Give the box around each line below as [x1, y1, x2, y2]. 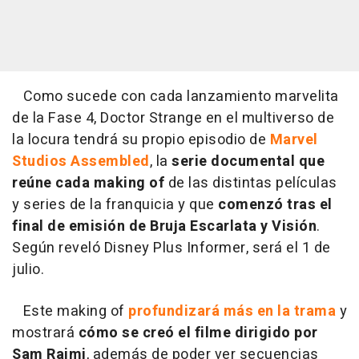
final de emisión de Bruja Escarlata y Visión [12, 216, 317, 238]
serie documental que [171, 151, 325, 173]
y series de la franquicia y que [12, 194, 218, 216]
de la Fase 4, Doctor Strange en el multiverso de [12, 107, 334, 130]
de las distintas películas [167, 172, 337, 195]
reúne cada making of [12, 172, 168, 195]
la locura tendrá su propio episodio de [12, 129, 270, 151]
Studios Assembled [12, 151, 150, 173]
